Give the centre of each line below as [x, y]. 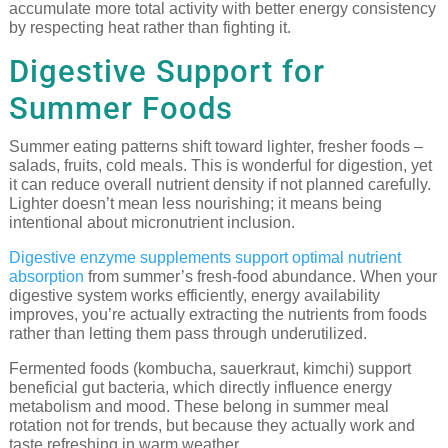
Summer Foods [120, 109]
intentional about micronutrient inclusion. [151, 223]
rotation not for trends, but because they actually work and [211, 426]
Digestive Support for [166, 72]
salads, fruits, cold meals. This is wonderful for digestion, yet [220, 166]
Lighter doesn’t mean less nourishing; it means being [195, 204]
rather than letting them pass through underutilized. [187, 334]
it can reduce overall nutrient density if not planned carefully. [219, 185]
